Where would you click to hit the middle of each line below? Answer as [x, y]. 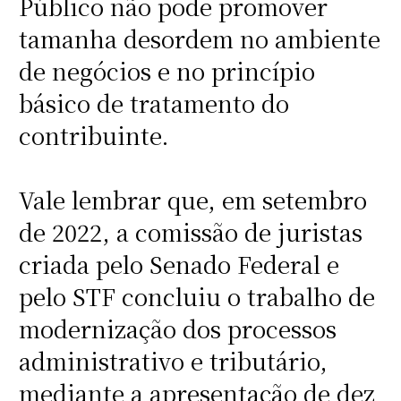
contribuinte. [94, 136]
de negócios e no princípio [166, 71]
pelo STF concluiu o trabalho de [196, 297]
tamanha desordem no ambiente [199, 39]
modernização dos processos [177, 329]
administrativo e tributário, [173, 361]
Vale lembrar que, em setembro [192, 200]
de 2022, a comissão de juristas [190, 232]
